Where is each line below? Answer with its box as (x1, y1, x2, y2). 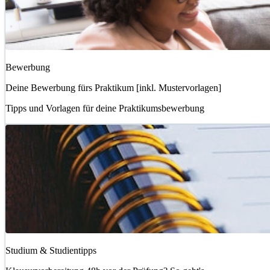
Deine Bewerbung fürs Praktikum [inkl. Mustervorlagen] (5, 83, 221, 93)
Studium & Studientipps (5, 245, 96, 256)
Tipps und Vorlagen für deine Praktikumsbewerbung (5, 103, 204, 114)
